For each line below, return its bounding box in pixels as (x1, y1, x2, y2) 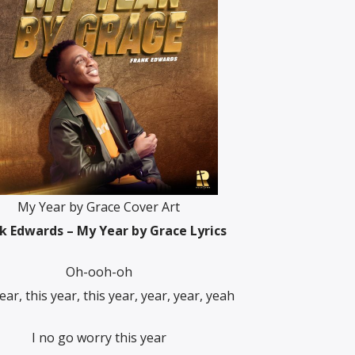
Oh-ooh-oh (65, 263, 132, 281)
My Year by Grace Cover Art (17, 197, 180, 216)
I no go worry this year (31, 328, 166, 346)
